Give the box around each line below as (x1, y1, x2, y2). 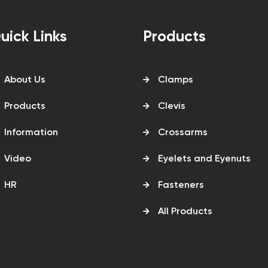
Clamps (158, 75, 193, 85)
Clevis (158, 102, 185, 111)
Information (4, 128, 58, 138)
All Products (158, 207, 212, 217)
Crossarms (158, 128, 208, 138)
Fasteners (158, 181, 204, 190)
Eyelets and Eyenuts (158, 154, 251, 164)
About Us (4, 75, 45, 85)
